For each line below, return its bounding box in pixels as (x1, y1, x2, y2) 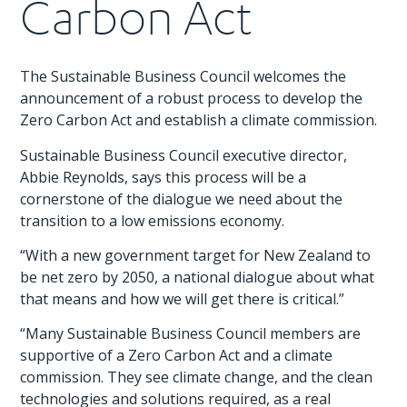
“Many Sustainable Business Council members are (20, 323, 362, 344)
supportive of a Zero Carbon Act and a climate (20, 345, 333, 366)
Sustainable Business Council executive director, (20, 144, 348, 165)
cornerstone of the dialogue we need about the (20, 188, 343, 209)
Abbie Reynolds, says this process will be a (20, 166, 307, 187)
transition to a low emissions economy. (20, 210, 285, 231)
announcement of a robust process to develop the (20, 88, 363, 109)
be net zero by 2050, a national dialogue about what (20, 266, 375, 287)
